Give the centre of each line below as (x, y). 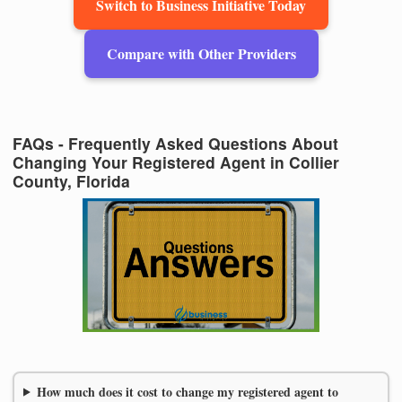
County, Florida (71, 181)
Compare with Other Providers (201, 53)
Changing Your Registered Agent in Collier (176, 162)
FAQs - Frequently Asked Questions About (175, 144)
